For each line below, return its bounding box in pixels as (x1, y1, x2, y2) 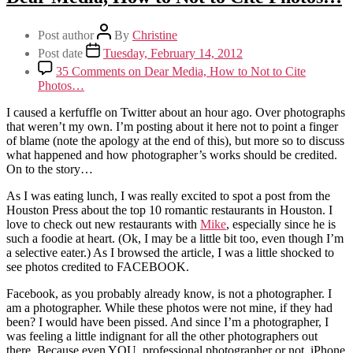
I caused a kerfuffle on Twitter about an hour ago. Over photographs (6, 105, 345, 119)
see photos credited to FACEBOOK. (6, 259, 189, 273)
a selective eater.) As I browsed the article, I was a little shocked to (6, 245, 334, 259)
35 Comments (56, 64, 125, 78)
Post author (38, 28, 97, 42)
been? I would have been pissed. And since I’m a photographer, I (6, 314, 329, 329)
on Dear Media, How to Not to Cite (125, 64, 306, 78)
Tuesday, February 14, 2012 (103, 46, 243, 60)
